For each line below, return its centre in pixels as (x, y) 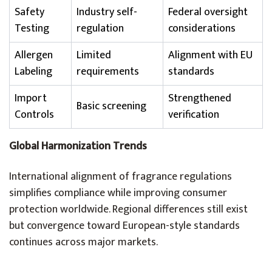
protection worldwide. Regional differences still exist (128, 209)
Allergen (34, 55)
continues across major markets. (83, 242)
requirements (108, 72)
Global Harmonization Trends (78, 146)
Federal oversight (208, 12)
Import (31, 98)
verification (194, 115)
